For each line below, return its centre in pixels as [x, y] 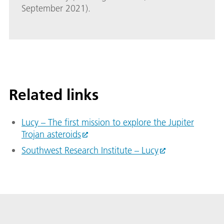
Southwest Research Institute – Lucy [90, 150]
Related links [54, 95]
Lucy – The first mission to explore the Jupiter [108, 122]
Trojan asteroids [51, 134]
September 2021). [56, 8]
